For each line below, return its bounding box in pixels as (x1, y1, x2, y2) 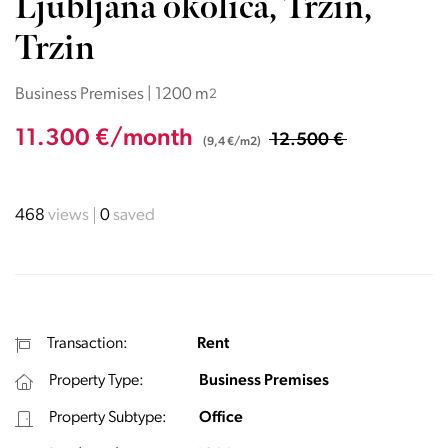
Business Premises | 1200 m (15, 86, 209, 103)
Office (199, 410, 243, 426)
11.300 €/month (15, 127, 198, 151)
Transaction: (47, 336, 128, 352)
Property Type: (49, 373, 144, 389)
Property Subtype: (49, 410, 167, 426)
